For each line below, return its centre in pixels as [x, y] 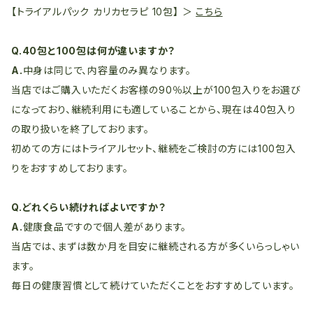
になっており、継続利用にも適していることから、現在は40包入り [154, 109]
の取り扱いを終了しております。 [80, 129]
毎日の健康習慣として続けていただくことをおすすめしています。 [153, 285]
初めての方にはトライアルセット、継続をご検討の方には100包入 [154, 148]
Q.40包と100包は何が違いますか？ [94, 51]
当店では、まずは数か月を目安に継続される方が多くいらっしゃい [155, 246]
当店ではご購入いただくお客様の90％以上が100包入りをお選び [156, 90]
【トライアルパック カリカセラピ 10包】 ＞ [104, 12]
